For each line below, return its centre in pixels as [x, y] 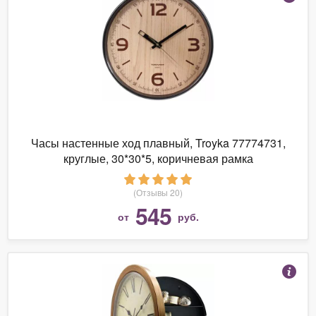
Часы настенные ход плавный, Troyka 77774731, [158, 142]
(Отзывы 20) [158, 192]
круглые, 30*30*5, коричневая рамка [158, 158]
